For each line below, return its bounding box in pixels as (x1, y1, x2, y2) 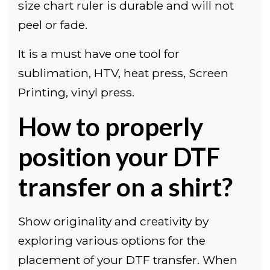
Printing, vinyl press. (18, 84, 134, 99)
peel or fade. (18, 17, 87, 32)
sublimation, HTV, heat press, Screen (18, 65, 228, 80)
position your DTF (18, 141, 220, 172)
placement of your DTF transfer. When (18, 252, 237, 267)
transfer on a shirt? (18, 171, 233, 202)
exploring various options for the (18, 233, 206, 248)
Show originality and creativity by (18, 213, 209, 228)
